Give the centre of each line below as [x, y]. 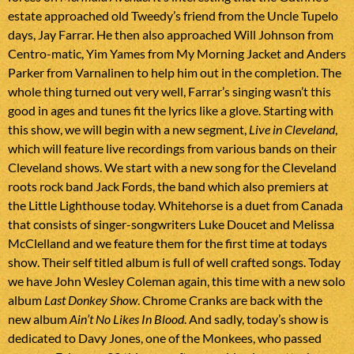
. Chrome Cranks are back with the [230, 300]
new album [39, 319]
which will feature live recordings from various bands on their [172, 149]
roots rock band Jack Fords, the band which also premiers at [168, 186]
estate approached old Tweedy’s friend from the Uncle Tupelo [173, 16]
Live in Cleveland [292, 130]
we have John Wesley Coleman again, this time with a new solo [177, 281]
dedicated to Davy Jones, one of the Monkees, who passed [165, 338]
